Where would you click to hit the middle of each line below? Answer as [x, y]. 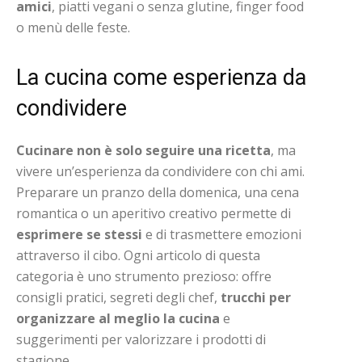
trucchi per [256, 297]
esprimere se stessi [79, 234]
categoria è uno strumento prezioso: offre [144, 276]
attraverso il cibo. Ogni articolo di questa [138, 255]
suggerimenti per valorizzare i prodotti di [141, 339]
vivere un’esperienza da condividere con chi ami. [160, 171]
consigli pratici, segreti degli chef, [118, 297]
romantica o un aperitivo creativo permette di [154, 213]
